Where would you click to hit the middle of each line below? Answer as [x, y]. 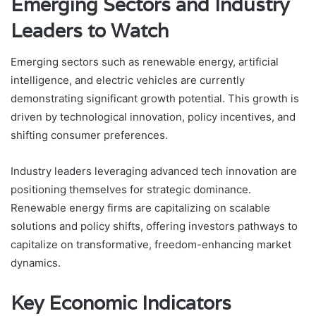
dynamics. [36, 263]
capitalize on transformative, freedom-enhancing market [151, 245]
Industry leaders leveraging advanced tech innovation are [154, 171]
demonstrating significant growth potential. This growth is [155, 99]
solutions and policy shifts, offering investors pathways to [154, 226]
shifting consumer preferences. [89, 135]
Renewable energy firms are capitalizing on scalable [140, 208]
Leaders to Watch [90, 30]
